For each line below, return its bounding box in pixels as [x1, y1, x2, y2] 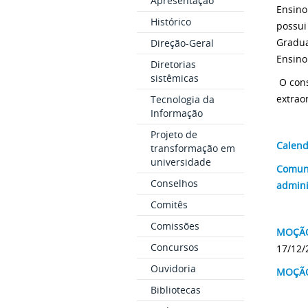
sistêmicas [150, 71, 199, 85]
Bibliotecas [150, 283, 201, 296]
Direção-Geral [150, 36, 214, 49]
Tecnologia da [150, 93, 214, 106]
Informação [150, 107, 203, 120]
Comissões [150, 219, 199, 232]
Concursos [150, 241, 199, 254]
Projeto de [150, 128, 197, 141]
